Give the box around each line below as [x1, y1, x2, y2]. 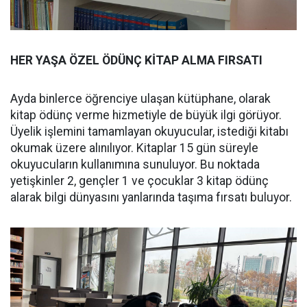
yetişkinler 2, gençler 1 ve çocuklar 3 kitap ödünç [10, 174, 269, 188]
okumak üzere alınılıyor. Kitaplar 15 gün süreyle [10, 141, 258, 156]
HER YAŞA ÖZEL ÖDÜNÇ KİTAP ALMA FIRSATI [10, 53, 262, 68]
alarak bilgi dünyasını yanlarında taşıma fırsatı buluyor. [10, 191, 292, 205]
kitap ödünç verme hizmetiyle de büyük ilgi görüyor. [10, 108, 282, 123]
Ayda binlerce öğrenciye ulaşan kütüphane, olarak [10, 92, 271, 106]
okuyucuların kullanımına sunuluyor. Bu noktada [10, 158, 260, 172]
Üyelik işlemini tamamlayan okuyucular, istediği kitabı [10, 125, 288, 139]
